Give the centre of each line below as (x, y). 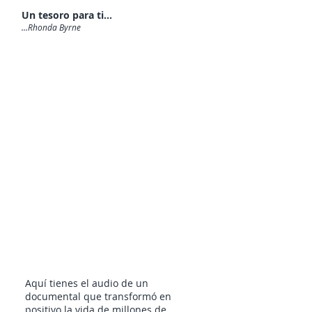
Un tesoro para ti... (67, 15)
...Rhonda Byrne (51, 27)
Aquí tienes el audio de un (87, 283)
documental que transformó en (98, 296)
